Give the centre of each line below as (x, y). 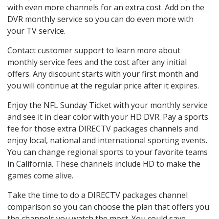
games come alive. (40, 176)
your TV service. (36, 31)
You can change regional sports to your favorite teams (108, 152)
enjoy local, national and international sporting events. (107, 141)
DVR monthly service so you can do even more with (100, 19)
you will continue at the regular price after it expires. (103, 86)
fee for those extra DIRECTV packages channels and (103, 129)
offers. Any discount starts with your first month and (103, 74)
